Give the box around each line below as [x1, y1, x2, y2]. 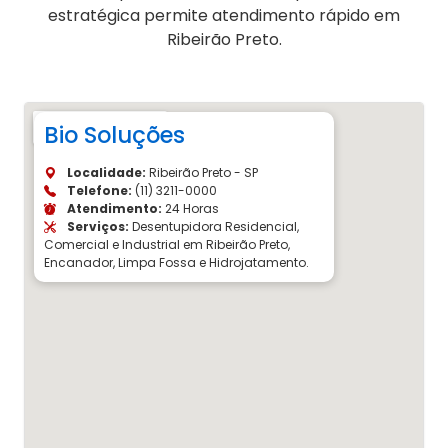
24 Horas [162, 200, 219, 218]
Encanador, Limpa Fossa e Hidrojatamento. [44, 254, 309, 272]
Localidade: [64, 164, 146, 182]
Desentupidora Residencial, [129, 218, 299, 236]
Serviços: [64, 218, 129, 236]
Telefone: [64, 182, 132, 200]
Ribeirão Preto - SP [146, 164, 258, 182]
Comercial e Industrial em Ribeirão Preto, [44, 236, 290, 254]
